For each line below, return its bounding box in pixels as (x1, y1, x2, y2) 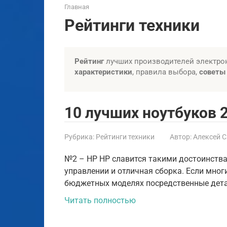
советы (199, 67, 225, 77)
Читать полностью (64, 195, 136, 205)
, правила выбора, (132, 67, 199, 77)
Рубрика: (64, 132, 94, 141)
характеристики (74, 67, 132, 77)
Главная (64, 3, 89, 11)
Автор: (170, 132, 192, 141)
